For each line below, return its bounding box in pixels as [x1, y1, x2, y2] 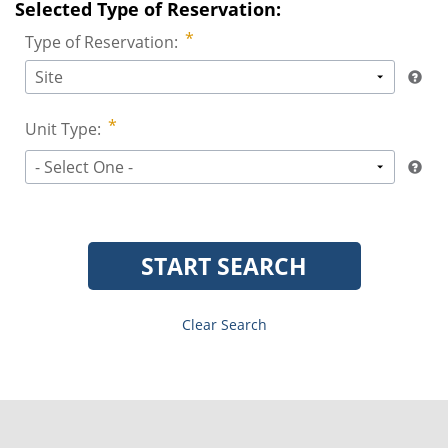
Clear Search [181, 314, 267, 334]
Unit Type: [25, 117, 101, 140]
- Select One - [35, 155, 133, 178]
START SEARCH [141, 250, 307, 283]
